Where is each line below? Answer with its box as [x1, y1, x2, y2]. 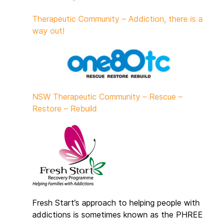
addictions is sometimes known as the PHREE [32, 209, 203, 220]
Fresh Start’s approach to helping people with [32, 197, 200, 208]
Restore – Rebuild [32, 104, 98, 114]
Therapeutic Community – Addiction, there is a [32, 14, 203, 24]
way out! [32, 26, 65, 36]
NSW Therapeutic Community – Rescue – [32, 92, 183, 102]
